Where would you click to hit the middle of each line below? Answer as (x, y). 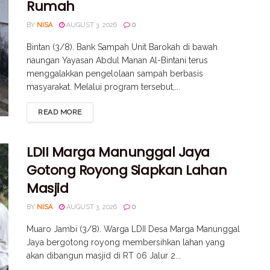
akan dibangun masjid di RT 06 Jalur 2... (104, 255)
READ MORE (60, 112)
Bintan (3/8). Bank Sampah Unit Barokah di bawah (122, 47)
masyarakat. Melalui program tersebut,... (103, 86)
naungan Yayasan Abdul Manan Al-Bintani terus (117, 60)
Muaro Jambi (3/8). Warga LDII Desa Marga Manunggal (133, 229)
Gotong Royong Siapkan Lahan (127, 170)
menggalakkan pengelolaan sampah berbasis (115, 73)
